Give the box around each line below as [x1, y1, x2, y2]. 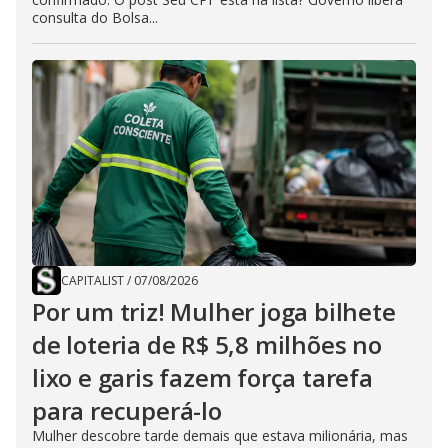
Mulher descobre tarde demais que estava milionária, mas [32, 426, 408, 445]
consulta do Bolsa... [32, 8, 158, 27]
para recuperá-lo [32, 394, 222, 427]
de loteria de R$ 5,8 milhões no [32, 328, 382, 361]
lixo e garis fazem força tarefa [32, 361, 373, 394]
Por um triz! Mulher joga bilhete [32, 295, 396, 328]
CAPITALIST [61, 272, 124, 289]
